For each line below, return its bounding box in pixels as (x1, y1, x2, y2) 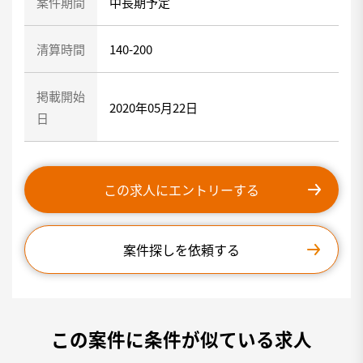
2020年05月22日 (109, 98, 198, 116)
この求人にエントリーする (104, 180, 259, 199)
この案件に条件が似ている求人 (51, 326, 312, 352)
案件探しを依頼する (123, 240, 240, 259)
